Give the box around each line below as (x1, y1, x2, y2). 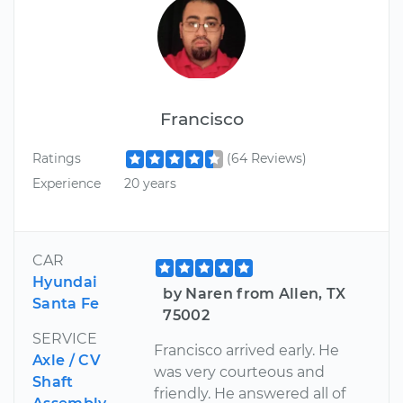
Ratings (32, 150, 81, 167)
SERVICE (32, 329, 97, 347)
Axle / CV (32, 351, 101, 369)
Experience (32, 175, 101, 192)
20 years (123, 175, 176, 192)
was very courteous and (154, 363, 326, 381)
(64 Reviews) (226, 150, 307, 167)
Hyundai (32, 273, 98, 291)
